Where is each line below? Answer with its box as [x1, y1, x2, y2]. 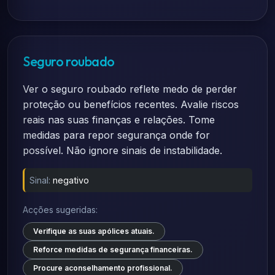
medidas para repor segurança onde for [23, 129, 210, 141]
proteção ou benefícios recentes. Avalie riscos [23, 98, 239, 110]
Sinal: [29, 175, 50, 185]
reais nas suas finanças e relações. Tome [23, 114, 215, 126]
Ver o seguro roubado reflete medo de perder [23, 83, 237, 95]
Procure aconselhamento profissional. [33, 263, 172, 273]
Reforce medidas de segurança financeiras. [33, 245, 193, 254]
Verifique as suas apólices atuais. [33, 227, 155, 236]
